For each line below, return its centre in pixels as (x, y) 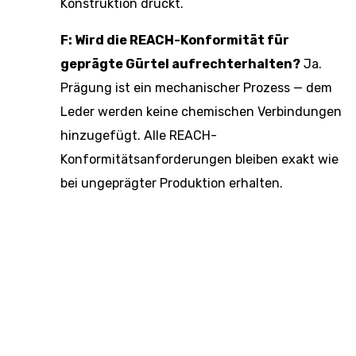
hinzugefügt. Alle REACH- (139, 135)
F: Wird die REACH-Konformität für (175, 40)
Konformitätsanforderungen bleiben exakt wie (199, 159)
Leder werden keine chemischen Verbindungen (201, 112)
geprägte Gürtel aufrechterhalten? (180, 64)
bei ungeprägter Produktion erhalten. (172, 183)
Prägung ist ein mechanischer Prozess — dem (196, 88)
